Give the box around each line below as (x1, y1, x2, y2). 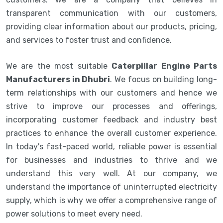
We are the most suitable (6, 61, 112, 71)
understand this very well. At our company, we (6, 168, 217, 178)
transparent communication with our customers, (6, 8, 217, 18)
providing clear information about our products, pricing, (6, 21, 217, 31)
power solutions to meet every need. (6, 209, 142, 219)
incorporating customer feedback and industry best (6, 114, 217, 124)
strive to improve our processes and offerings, (6, 101, 217, 111)
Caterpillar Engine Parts (111, 61, 218, 71)
